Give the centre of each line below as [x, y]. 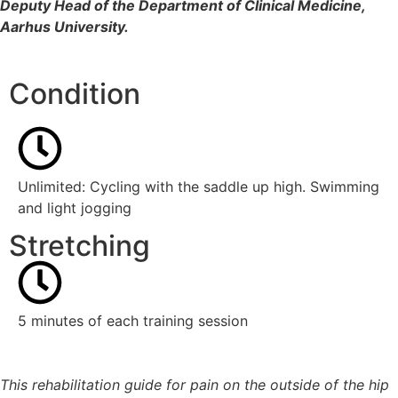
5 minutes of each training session [133, 320]
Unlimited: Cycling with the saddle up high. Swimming [199, 187]
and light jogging [75, 208]
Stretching [80, 245]
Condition [75, 94]
